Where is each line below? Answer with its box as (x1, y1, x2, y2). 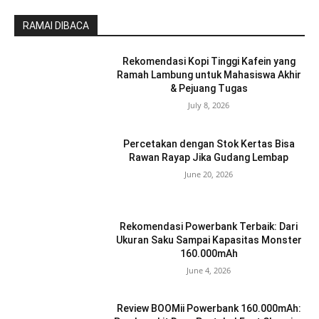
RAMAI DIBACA (23, 20, 89, 32)
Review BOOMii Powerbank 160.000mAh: (116, 303, 301, 315)
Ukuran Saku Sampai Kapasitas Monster (115, 234, 302, 246)
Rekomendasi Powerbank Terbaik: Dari (120, 220, 298, 232)
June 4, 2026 (187, 264, 231, 276)
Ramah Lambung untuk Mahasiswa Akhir (116, 69, 301, 81)
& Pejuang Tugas (169, 83, 248, 95)
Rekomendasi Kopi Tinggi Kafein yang (122, 56, 296, 68)
